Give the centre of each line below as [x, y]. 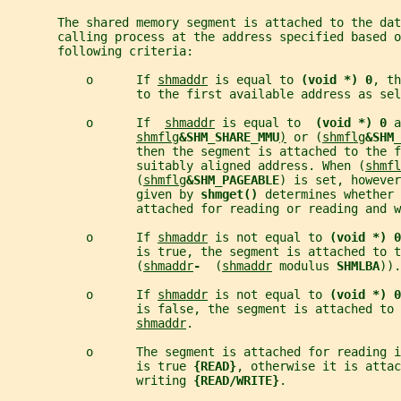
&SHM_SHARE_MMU [229, 137]
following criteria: [100, 51]
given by [104, 195]
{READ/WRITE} [236, 381]
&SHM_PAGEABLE [233, 180]
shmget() [233, 195]
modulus [304, 266]
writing [100, 381]
